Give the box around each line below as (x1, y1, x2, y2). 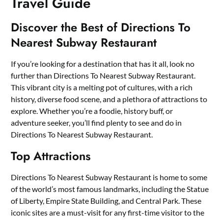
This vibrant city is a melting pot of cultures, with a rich (11, 82, 193, 92)
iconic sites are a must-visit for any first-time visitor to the (11, 207, 205, 217)
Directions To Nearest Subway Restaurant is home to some (11, 172, 208, 182)
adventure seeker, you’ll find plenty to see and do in (11, 117, 182, 127)
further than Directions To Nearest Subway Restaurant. (11, 70, 196, 80)
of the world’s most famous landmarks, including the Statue (11, 184, 209, 193)
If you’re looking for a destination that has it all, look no (11, 58, 195, 68)
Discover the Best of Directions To (11, 18, 191, 36)
